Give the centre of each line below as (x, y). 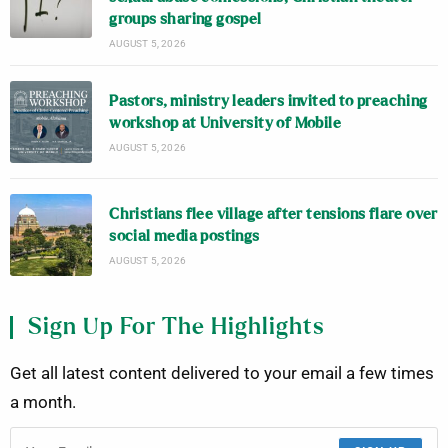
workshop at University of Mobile (225, 123)
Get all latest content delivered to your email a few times (222, 374)
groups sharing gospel (185, 19)
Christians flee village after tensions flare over (273, 214)
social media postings (184, 236)
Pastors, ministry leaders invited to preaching (268, 101)
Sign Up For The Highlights (176, 328)
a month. (43, 403)
